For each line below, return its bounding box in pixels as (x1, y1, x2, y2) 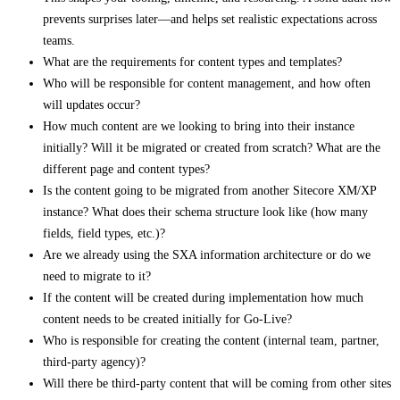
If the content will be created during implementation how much (43, 291, 363, 305)
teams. (43, 34, 75, 48)
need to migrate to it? (43, 270, 151, 284)
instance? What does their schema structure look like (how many (43, 205, 368, 220)
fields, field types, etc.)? (43, 227, 165, 241)
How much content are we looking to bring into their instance (43, 120, 354, 134)
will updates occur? (43, 98, 140, 112)
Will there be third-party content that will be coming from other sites (43, 377, 391, 391)
